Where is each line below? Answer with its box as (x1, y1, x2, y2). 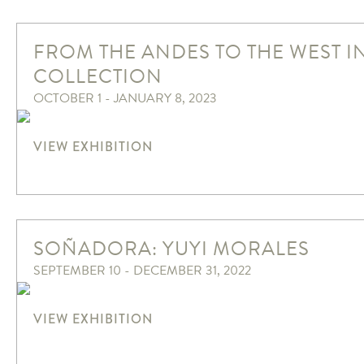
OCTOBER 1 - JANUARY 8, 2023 (33, 89, 217, 109)
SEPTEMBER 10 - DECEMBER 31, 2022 (33, 261, 251, 281)
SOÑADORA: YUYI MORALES (33, 234, 310, 264)
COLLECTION (33, 62, 162, 92)
